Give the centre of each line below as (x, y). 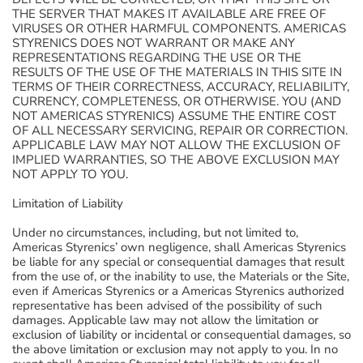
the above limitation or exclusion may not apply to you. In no (175, 349)
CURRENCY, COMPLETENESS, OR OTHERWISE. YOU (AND (177, 101)
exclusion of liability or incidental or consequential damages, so (181, 335)
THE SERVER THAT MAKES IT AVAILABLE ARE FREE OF (169, 14)
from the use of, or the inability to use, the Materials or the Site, (181, 276)
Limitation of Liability (68, 203)
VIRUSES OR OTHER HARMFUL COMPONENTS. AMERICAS (179, 28)
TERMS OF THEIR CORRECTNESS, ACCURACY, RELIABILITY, (181, 87)
